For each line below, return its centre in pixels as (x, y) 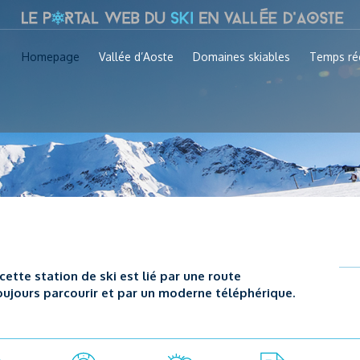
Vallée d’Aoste (136, 57)
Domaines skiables (241, 57)
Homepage (51, 57)
